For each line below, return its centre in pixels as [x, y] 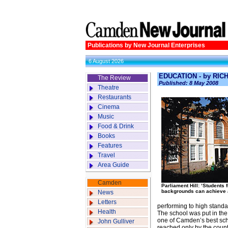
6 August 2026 [106, 61]
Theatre [108, 88]
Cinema [109, 107]
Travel [106, 155]
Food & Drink [116, 126]
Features [110, 146]
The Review [114, 78]
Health [107, 212]
